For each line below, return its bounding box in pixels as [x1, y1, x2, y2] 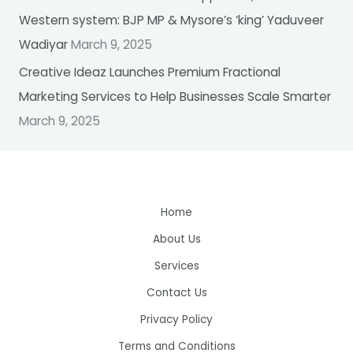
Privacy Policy [140, 312, 213, 328]
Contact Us [146, 285, 207, 301]
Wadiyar [18, 36, 68, 54]
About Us [152, 232, 201, 247]
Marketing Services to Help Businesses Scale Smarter [18, 88, 331, 106]
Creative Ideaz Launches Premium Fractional [18, 64, 281, 81]
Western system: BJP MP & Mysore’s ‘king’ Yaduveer [18, 12, 324, 29]
